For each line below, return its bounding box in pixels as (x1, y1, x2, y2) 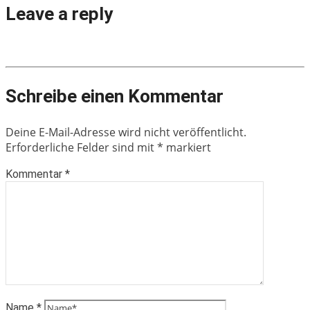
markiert (163, 139, 211, 155)
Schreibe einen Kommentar (6, 85, 224, 107)
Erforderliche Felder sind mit (6, 139, 157, 155)
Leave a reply (6, 3, 113, 25)
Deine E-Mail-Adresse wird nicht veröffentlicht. (6, 124, 246, 140)
